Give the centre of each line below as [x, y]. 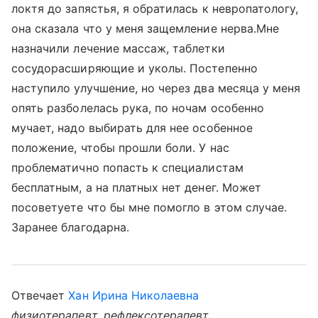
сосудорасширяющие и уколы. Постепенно [135, 68]
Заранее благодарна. [70, 227]
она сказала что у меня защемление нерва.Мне [146, 28]
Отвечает [40, 295]
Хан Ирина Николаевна [134, 295]
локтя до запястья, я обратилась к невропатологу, [155, 9]
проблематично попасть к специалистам [127, 168]
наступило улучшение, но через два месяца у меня [156, 88]
